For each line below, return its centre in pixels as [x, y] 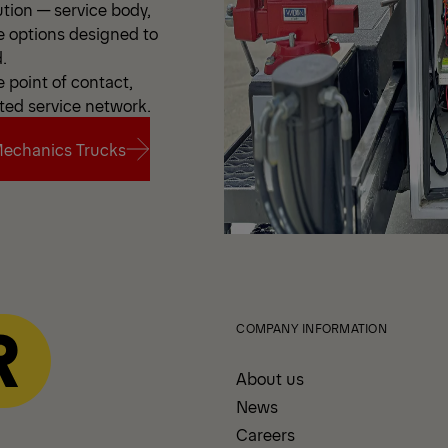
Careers [266, 434]
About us [270, 378]
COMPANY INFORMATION [311, 328]
